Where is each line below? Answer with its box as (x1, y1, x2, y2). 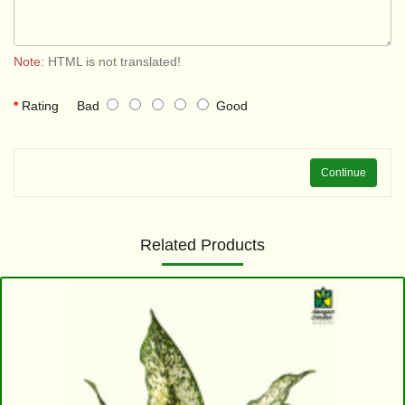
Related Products (140, 236, 265, 254)
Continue (321, 165, 366, 179)
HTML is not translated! (44, 54, 181, 69)
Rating (22, 99, 59, 113)
